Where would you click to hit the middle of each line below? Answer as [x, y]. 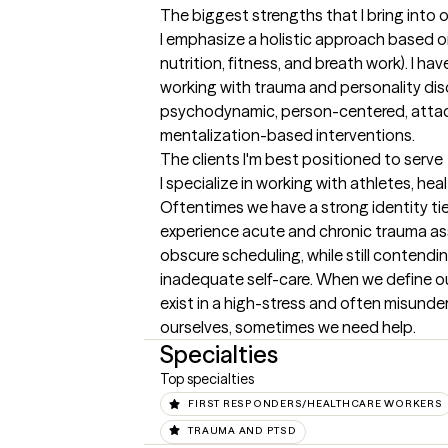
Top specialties [207, 379]
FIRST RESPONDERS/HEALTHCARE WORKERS [315, 404]
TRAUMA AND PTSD [242, 430]
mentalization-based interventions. [287, 135]
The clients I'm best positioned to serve [301, 159]
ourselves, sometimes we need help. [288, 327]
